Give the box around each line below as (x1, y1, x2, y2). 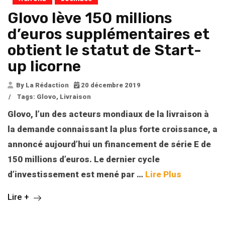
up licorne (8, 57, 81, 76)
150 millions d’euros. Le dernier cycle (8, 154, 160, 165)
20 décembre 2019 (79, 81, 141, 89)
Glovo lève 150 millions (8, 9, 172, 28)
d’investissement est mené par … (8, 169, 145, 180)
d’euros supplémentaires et (8, 25, 209, 44)
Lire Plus (145, 169, 181, 180)
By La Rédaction (15, 81, 69, 89)
